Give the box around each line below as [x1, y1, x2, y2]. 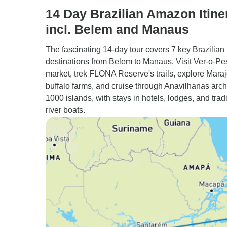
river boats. [46, 106, 85, 115]
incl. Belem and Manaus [46, 22, 189, 36]
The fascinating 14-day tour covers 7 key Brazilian [46, 45, 224, 54]
